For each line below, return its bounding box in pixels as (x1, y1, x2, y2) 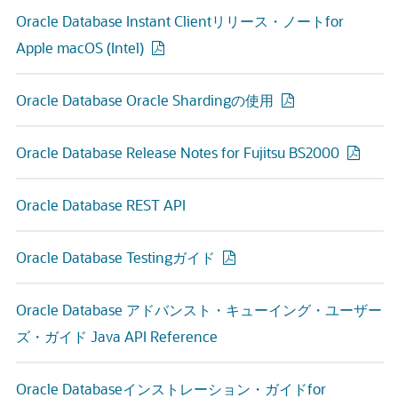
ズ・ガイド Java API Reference (16, 327, 218, 346)
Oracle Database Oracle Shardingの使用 (16, 91, 274, 109)
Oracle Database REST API (16, 195, 186, 214)
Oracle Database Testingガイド (16, 248, 215, 267)
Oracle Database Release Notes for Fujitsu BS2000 (16, 143, 339, 162)
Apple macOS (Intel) (16, 38, 144, 57)
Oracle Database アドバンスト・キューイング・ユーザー (16, 300, 382, 319)
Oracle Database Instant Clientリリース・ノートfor (16, 12, 344, 30)
